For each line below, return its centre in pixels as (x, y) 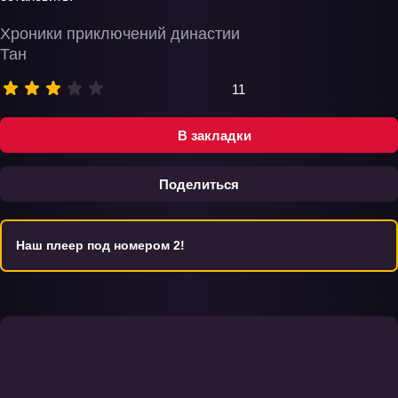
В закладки (214, 135)
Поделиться (199, 184)
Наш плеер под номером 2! (100, 245)
